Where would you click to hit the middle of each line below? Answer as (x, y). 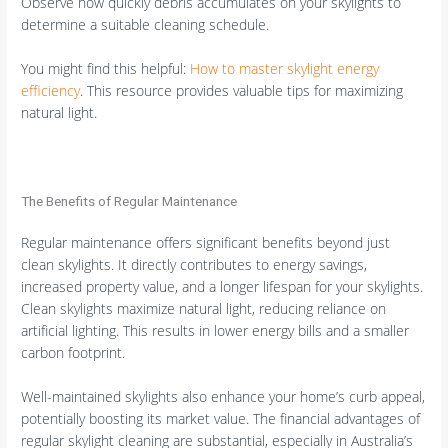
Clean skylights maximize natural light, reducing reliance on (204, 309)
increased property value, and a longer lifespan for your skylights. (222, 287)
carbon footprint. (73, 353)
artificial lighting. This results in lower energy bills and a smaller (215, 331)
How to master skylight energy (285, 69)
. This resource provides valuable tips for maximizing (242, 91)
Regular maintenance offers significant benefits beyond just (206, 243)
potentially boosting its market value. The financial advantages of (221, 419)
